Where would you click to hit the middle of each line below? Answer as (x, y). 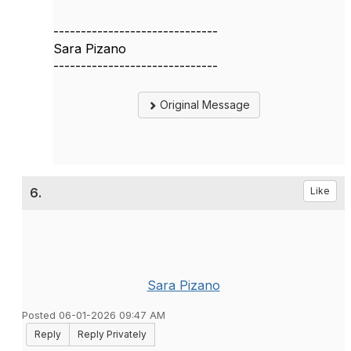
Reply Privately (112, 334)
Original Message (203, 105)
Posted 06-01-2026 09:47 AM (94, 315)
